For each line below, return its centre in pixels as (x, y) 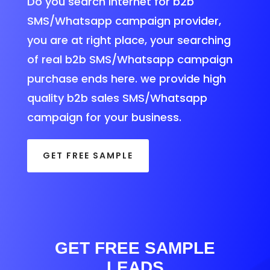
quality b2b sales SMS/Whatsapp (117, 98)
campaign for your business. (104, 117)
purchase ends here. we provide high (126, 78)
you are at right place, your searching (129, 40)
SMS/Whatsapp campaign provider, (124, 20)
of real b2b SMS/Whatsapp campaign (130, 59)
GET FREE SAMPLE (88, 156)
